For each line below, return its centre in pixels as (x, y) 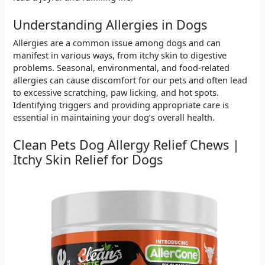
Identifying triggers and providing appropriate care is (121, 104)
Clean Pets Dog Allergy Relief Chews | (127, 145)
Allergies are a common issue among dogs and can (117, 42)
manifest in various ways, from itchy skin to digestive (120, 55)
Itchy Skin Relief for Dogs (88, 160)
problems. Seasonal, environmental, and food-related (122, 67)
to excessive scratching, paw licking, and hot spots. (116, 92)
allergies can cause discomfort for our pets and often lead (130, 80)
